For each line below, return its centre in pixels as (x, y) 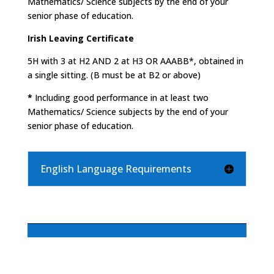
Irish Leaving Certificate (80, 39)
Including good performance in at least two (120, 98)
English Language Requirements (116, 169)
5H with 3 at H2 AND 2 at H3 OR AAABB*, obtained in (135, 61)
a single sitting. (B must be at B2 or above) (114, 75)
